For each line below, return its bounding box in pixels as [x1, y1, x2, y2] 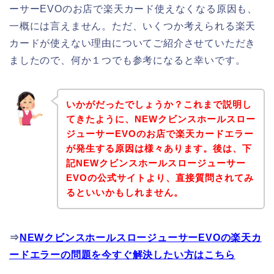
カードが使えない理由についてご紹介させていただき [9, 37, 256, 48]
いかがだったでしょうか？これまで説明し [65, 99, 252, 110]
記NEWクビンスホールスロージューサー [65, 158, 246, 169]
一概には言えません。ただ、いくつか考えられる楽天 [9, 20, 256, 31]
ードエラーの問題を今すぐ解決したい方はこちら [9, 250, 235, 261]
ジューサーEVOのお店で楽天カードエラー [65, 128, 254, 139]
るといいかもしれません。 [65, 187, 183, 198]
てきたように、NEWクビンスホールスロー [65, 114, 256, 125]
